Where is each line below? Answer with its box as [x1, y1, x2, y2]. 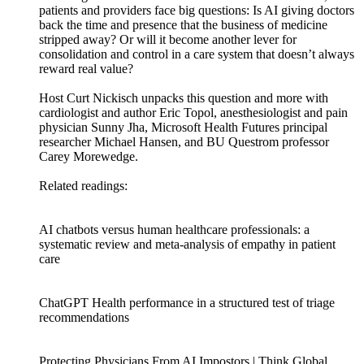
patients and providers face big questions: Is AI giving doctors [39, 3, 354, 18]
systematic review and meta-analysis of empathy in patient [39, 237, 336, 252]
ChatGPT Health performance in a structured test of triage [39, 296, 335, 310]
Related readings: [39, 179, 131, 193]
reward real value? [39, 62, 133, 76]
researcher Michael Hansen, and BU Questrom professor [39, 135, 329, 149]
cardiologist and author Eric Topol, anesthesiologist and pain [39, 106, 348, 120]
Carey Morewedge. [39, 149, 138, 164]
